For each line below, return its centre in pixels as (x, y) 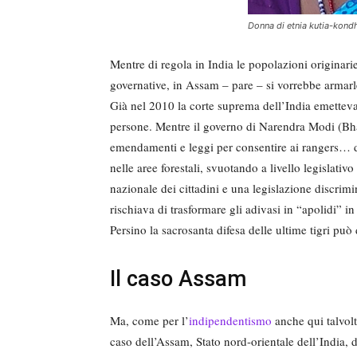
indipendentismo (230, 320)
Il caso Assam (178, 279)
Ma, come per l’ (149, 320)
